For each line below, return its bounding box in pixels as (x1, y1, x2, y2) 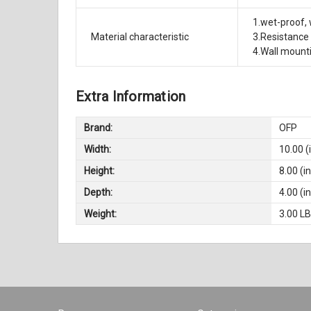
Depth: (84, 186, 113, 198)
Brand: (84, 121, 113, 133)
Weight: (84, 208, 117, 219)
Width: (84, 143, 112, 155)
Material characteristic (91, 31, 190, 43)
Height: (84, 165, 115, 176)
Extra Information (76, 88, 186, 106)
